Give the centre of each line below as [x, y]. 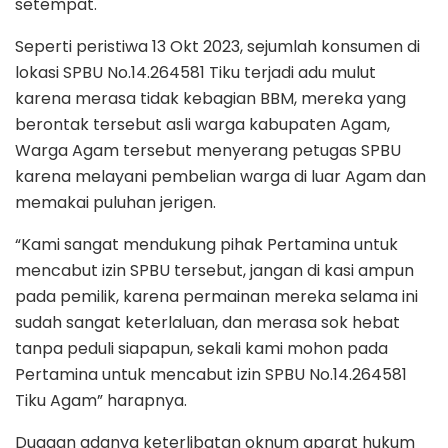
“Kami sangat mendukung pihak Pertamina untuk [206, 245]
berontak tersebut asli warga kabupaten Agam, [202, 125]
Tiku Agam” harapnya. [101, 401]
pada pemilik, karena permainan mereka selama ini [216, 297]
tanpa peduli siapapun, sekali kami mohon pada [201, 349]
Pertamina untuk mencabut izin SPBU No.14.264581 [211, 375]
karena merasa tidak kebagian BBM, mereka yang [210, 99]
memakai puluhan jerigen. [115, 203]
